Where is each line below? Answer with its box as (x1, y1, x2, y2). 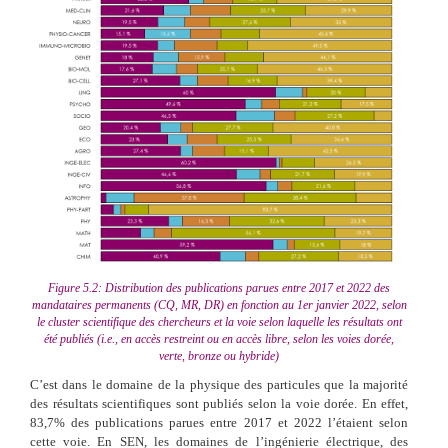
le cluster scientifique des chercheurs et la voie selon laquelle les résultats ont (36, 314, 402, 329)
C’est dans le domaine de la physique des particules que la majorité (30, 376, 408, 392)
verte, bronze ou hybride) (159, 348, 279, 363)
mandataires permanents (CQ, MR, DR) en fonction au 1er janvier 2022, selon (31, 297, 407, 312)
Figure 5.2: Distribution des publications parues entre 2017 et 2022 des (48, 280, 390, 295)
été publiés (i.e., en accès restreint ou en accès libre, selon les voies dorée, (44, 331, 394, 346)
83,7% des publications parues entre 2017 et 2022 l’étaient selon (30, 414, 408, 430)
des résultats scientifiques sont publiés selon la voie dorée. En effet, (30, 395, 408, 411)
